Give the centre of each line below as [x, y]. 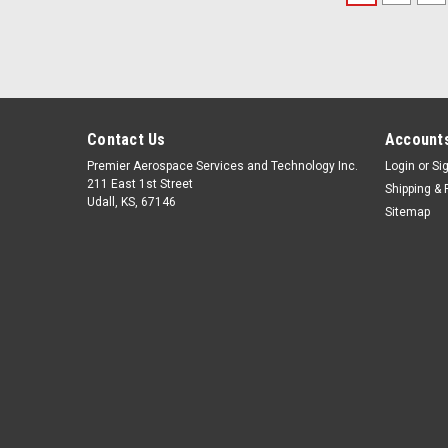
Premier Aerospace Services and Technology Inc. [222, 166]
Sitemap [407, 212]
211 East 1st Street [140, 184]
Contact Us [126, 140]
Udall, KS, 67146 [131, 202]
